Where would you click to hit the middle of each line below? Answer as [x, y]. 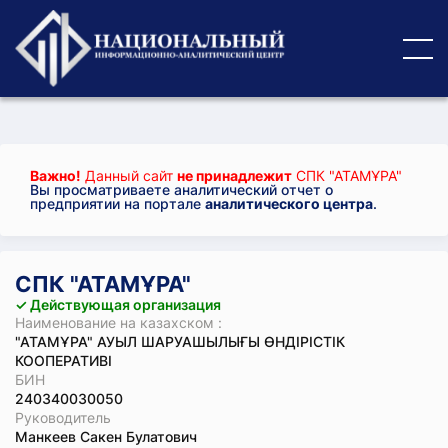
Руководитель [63, 417]
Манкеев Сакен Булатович [106, 436]
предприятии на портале [117, 203]
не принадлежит [234, 175]
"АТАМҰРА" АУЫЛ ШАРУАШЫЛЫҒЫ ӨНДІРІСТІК [180, 341]
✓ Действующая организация [118, 304]
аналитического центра [289, 203]
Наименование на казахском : [118, 322]
